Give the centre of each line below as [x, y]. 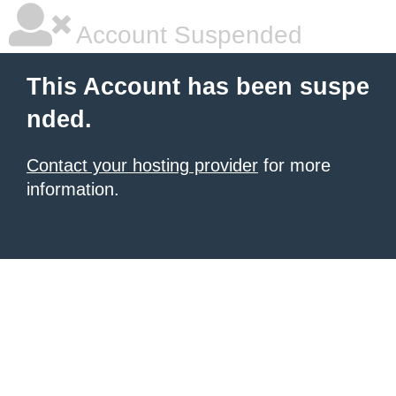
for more [294, 165]
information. [73, 189]
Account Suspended [187, 35]
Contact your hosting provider [142, 165]
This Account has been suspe [198, 87]
